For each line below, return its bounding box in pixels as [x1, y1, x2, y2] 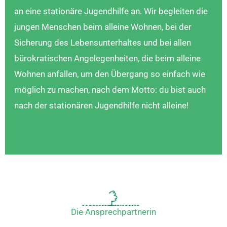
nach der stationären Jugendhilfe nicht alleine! [14, 100, 188, 111]
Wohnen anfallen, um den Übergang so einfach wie [14, 69, 205, 80]
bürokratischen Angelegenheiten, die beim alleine [14, 53, 201, 64]
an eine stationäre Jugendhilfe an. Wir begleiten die [14, 6, 208, 17]
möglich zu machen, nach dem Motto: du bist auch [14, 85, 206, 95]
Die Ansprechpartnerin [71, 207, 156, 217]
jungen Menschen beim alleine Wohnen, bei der [14, 22, 192, 32]
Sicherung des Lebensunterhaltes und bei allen [14, 37, 191, 48]
